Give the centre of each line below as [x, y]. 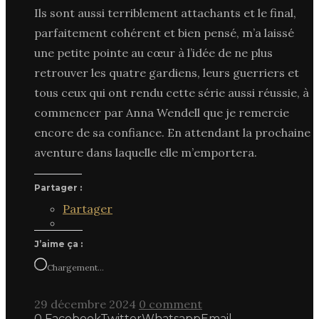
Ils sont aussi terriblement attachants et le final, [165, 12]
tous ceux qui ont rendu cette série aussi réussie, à [172, 92]
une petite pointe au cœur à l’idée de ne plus [153, 52]
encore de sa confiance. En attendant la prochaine [172, 132]
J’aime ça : [58, 244]
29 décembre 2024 [85, 304]
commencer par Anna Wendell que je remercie [162, 112]
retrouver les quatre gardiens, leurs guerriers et [167, 72]
